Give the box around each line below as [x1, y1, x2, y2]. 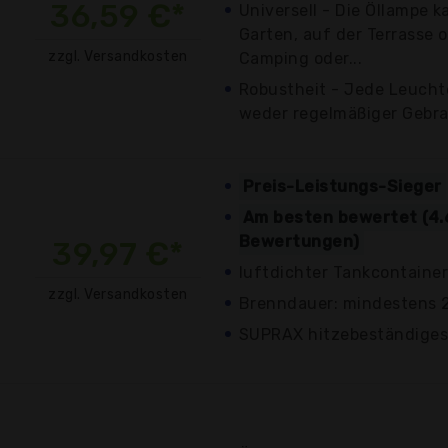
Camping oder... [239, 48, 363, 68]
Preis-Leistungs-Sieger [243, 176, 442, 196]
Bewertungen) [239, 231, 360, 251]
